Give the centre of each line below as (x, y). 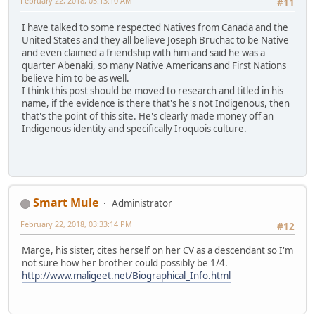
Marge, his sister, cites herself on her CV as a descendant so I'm (157, 251)
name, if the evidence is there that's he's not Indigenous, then (156, 103)
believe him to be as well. (76, 78)
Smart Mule (66, 202)
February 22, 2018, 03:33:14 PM (76, 224)
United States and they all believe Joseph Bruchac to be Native (155, 40)
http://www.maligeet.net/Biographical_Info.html (126, 276)
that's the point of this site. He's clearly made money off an (148, 116)
